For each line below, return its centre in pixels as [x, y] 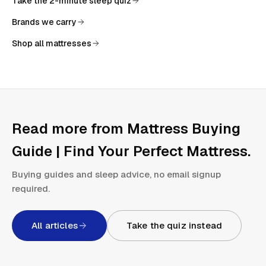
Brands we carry [44, 22]
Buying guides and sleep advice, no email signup [116, 174]
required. [31, 188]
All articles [55, 225]
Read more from [69, 128]
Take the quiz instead [174, 225]
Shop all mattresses [52, 43]
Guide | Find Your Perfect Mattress [130, 151]
